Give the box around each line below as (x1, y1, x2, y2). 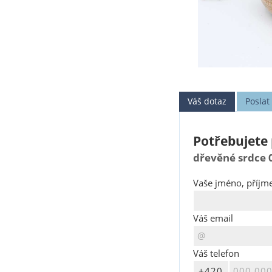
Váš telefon (192, 246, 239, 260)
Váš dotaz (188, 95, 227, 107)
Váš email (192, 211, 233, 225)
